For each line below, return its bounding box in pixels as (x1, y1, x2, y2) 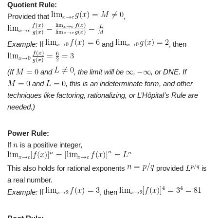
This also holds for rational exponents (7, 164, 127, 173)
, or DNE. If (151, 68, 186, 76)
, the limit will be (74, 68, 126, 76)
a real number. (7, 176, 53, 184)
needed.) (7, 103, 35, 111)
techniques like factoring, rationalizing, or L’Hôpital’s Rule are (7, 91, 198, 100)
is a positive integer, (18, 141, 82, 149)
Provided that (7, 12, 51, 21)
